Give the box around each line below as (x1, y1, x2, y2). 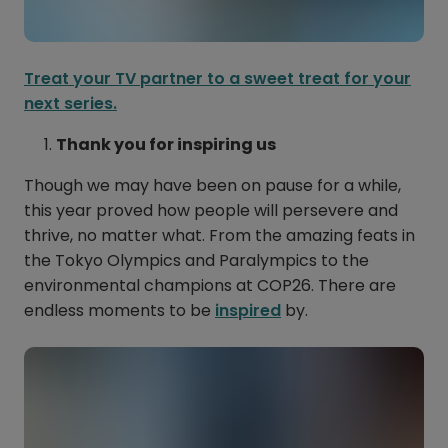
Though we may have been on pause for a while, (24, 174, 401, 198)
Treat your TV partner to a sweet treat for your (24, 67, 411, 91)
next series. (24, 92, 117, 116)
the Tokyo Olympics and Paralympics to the (24, 249, 369, 273)
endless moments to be (24, 299, 215, 323)
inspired (215, 299, 281, 323)
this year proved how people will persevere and (24, 199, 398, 223)
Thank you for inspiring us (56, 133, 276, 157)
